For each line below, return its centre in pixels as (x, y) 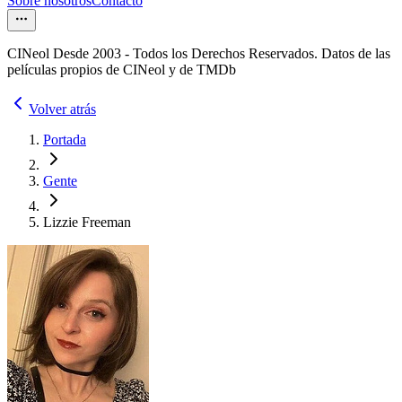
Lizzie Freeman (87, 223)
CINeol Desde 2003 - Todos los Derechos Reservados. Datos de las (199, 54)
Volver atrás (62, 109)
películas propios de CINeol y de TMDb (122, 70)
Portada (65, 140)
